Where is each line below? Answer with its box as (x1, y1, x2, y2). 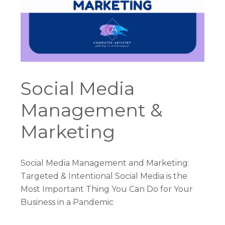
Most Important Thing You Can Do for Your (21, 184, 193, 194)
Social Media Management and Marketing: (21, 158, 190, 168)
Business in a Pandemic (21, 197, 114, 207)
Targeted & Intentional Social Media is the (21, 171, 188, 181)
